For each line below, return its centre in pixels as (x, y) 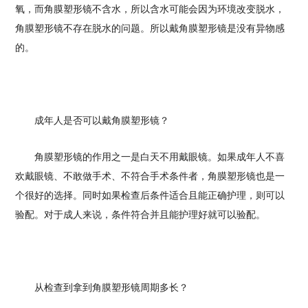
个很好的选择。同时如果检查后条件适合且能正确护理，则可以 (150, 196)
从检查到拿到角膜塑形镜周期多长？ (102, 288)
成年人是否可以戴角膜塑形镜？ (92, 121)
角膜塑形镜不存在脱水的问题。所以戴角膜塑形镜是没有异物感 (150, 29)
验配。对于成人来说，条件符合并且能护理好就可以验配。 (141, 215)
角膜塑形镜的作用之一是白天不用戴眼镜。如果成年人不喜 (150, 157)
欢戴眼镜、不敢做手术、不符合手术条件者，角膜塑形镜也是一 (150, 176)
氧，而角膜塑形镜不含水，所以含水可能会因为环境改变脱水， (150, 9)
